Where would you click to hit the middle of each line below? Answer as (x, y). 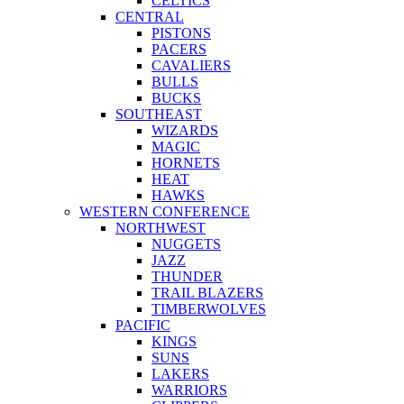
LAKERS (180, 373)
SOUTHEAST (159, 114)
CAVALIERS (191, 65)
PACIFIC (143, 325)
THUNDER (187, 276)
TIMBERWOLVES (209, 308)
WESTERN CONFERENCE (165, 211)
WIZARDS (185, 130)
